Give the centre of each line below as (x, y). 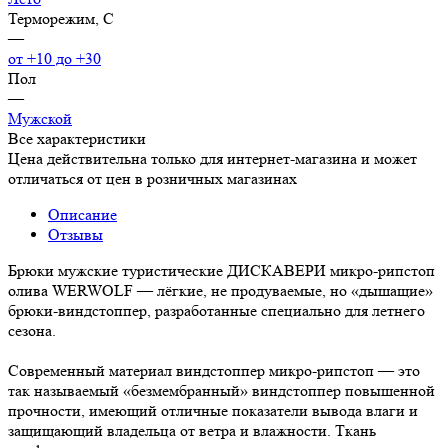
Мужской (40, 118)
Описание (82, 214)
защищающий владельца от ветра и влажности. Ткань (192, 430)
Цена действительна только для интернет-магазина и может (212, 158)
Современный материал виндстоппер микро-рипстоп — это (214, 370)
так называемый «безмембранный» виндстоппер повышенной (221, 390)
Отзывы (75, 234)
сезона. (32, 330)
